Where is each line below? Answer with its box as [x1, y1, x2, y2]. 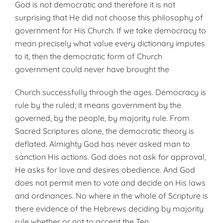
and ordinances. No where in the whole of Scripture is [15, 191, 208, 201]
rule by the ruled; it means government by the [15, 100, 181, 110]
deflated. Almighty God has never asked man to [15, 139, 190, 149]
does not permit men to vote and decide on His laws [15, 178, 206, 188]
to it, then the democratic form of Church [15, 51, 162, 61]
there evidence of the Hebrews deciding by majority [15, 204, 204, 214]
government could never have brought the [15, 64, 169, 74]
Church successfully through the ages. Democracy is [15, 87, 206, 97]
